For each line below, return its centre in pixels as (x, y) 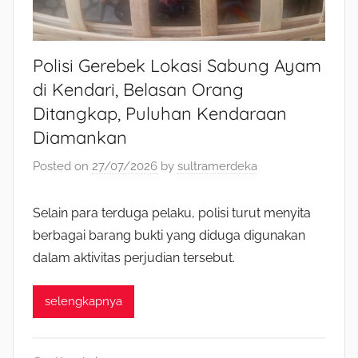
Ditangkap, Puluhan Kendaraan (160, 114)
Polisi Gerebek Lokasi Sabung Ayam (177, 66)
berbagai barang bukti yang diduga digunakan (169, 235)
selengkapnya (84, 302)
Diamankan (80, 138)
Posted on (62, 166)
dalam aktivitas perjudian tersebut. (134, 257)
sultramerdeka (217, 166)
